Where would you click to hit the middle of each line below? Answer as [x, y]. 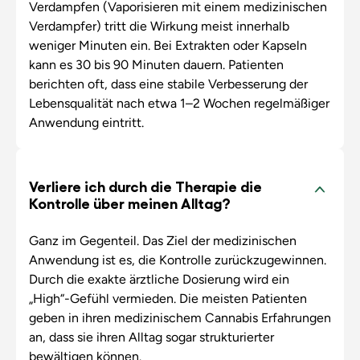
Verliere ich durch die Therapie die [145, 186]
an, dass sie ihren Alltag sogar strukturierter [151, 337]
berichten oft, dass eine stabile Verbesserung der [168, 84]
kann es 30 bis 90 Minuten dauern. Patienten [156, 65]
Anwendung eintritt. [86, 123]
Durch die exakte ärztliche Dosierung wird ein [159, 279]
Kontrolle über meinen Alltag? [129, 203]
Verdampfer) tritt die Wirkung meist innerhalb [159, 27]
